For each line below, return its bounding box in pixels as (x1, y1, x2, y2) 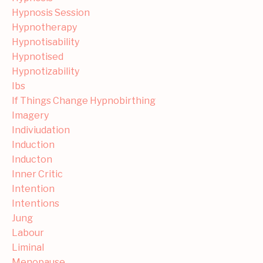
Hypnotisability (12, 36, 79, 48)
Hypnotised (12, 50, 63, 62)
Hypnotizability (12, 65, 79, 77)
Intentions (12, 197, 59, 209)
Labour (12, 227, 44, 238)
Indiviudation (12, 124, 70, 136)
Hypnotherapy (12, 21, 77, 33)
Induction (12, 139, 55, 150)
